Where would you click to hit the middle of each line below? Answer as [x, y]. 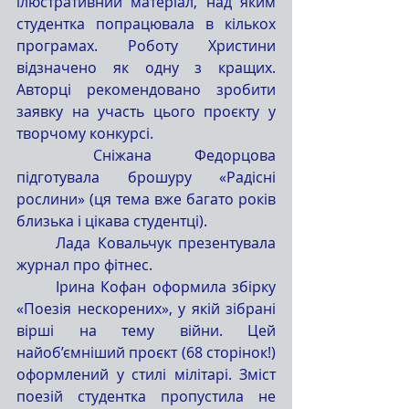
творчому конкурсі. [85, 133]
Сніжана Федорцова [55, 155]
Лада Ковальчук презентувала [37, 242]
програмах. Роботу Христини [146, 45]
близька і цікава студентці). [112, 220]
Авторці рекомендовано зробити [146, 89]
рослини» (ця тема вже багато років [146, 199]
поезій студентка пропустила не [146, 396]
